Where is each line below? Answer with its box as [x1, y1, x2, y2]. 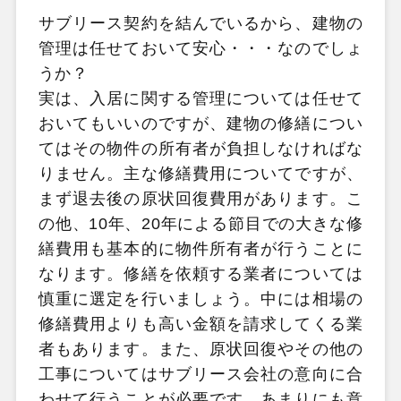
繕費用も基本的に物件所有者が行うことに [38, 239, 363, 258]
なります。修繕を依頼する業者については [38, 264, 363, 283]
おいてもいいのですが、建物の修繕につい [38, 114, 363, 132]
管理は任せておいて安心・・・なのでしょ [38, 38, 363, 57]
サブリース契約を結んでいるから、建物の [38, 13, 363, 32]
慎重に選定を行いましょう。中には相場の [38, 289, 363, 308]
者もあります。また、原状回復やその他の [38, 339, 363, 358]
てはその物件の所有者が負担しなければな [38, 139, 363, 158]
